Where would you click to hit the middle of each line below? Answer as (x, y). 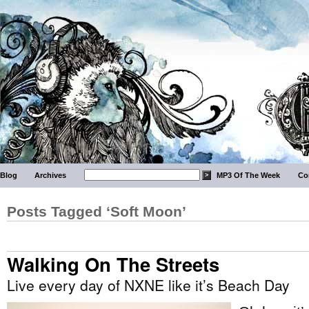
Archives (51, 175)
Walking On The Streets (113, 264)
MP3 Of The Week (249, 175)
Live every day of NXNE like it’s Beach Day (148, 285)
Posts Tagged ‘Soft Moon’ (97, 211)
